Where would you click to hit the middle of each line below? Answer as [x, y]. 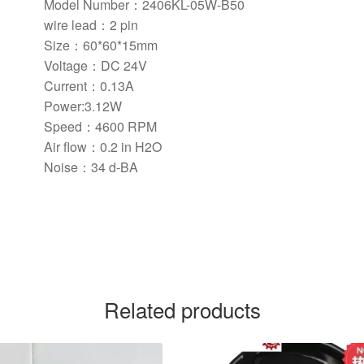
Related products [182, 309]
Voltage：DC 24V [95, 66]
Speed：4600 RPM [100, 127]
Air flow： [71, 147]
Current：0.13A [89, 86]
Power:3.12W [82, 106]
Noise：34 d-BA [91, 167]
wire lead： [76, 25]
